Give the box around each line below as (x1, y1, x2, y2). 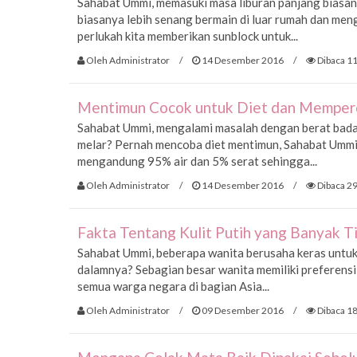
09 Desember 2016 (200, 304, 284, 316)
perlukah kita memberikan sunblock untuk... (77, 29, 298, 44)
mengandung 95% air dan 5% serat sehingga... (77, 154, 317, 169)
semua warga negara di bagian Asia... (77, 279, 269, 294)
